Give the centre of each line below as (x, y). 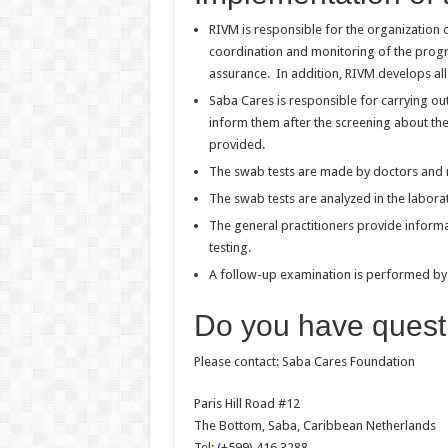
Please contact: (236, 361)
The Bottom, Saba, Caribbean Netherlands (314, 425)
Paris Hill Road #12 (246, 403)
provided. (236, 144)
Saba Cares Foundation (346, 361)
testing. (229, 247)
